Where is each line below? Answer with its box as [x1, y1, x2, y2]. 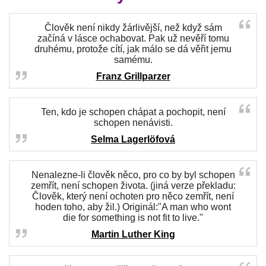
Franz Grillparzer [96, 71, 170, 81]
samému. [113, 55, 153, 65]
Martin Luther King [91, 229, 175, 239]
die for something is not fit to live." [63, 213, 203, 223]
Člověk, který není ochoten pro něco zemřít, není [32, 191, 234, 201]
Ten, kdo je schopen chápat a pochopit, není [40, 107, 226, 117]
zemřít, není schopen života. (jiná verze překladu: [30, 180, 236, 191]
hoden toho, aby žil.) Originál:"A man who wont [35, 202, 231, 212]
